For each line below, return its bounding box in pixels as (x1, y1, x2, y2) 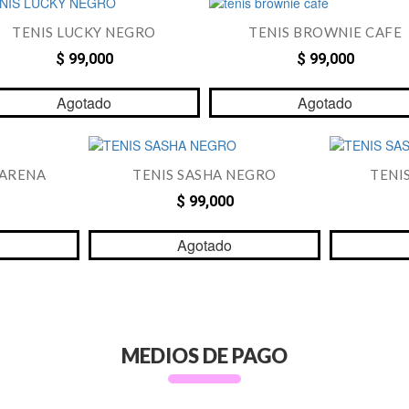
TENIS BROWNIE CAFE (248, 24, 402, 41)
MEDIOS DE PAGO (121, 343, 288, 369)
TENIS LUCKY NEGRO (12, 24, 156, 41)
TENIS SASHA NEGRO (132, 166, 277, 184)
